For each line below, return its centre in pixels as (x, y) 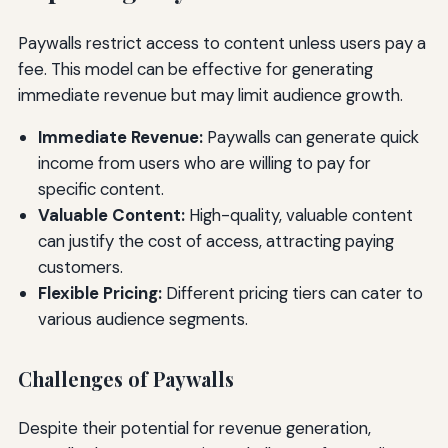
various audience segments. (142, 319)
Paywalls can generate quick (310, 137)
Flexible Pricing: (99, 293)
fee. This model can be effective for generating (195, 68)
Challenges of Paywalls (125, 379)
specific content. (100, 189)
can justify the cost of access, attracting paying (215, 241)
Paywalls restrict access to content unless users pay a (221, 42)
